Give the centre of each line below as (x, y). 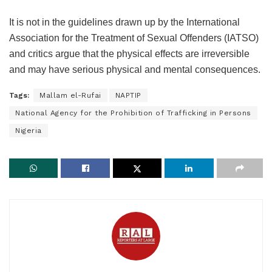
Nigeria (29, 131)
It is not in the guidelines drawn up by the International (124, 22)
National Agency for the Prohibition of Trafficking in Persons (133, 113)
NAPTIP (128, 96)
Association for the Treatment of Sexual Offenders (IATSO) (134, 38)
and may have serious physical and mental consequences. (135, 70)
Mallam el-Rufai (70, 96)
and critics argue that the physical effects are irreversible (129, 54)
